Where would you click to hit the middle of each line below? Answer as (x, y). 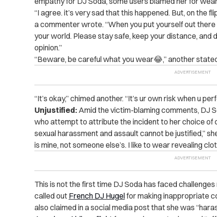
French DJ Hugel (97, 196)
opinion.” (48, 48)
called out (51, 196)
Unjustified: (55, 110)
